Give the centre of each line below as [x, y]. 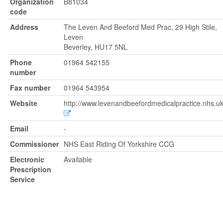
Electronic [27, 159]
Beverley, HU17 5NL [96, 47]
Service [22, 179]
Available [78, 159]
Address [24, 27]
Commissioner [34, 144]
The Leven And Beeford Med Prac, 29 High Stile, [140, 27]
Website [24, 103]
